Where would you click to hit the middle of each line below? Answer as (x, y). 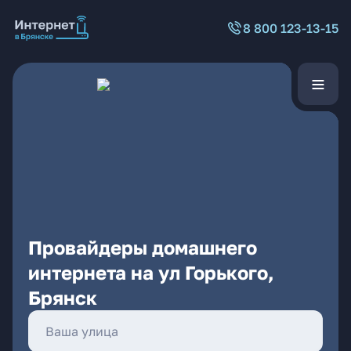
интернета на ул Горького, (151, 272)
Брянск (63, 297)
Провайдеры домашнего (143, 247)
